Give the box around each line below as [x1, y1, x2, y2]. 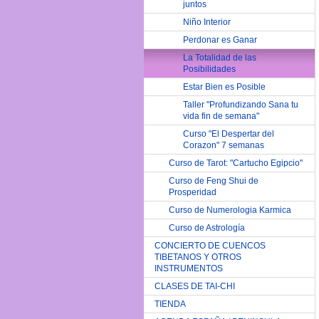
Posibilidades [183, 64, 236, 74]
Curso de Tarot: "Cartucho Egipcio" [169, 158, 303, 168]
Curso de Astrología [169, 223, 245, 233]
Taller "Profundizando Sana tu [183, 100, 298, 110]
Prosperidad [169, 187, 216, 197]
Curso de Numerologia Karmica [169, 205, 291, 215]
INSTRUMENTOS [155, 263, 223, 273]
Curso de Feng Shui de [169, 176, 258, 186]
